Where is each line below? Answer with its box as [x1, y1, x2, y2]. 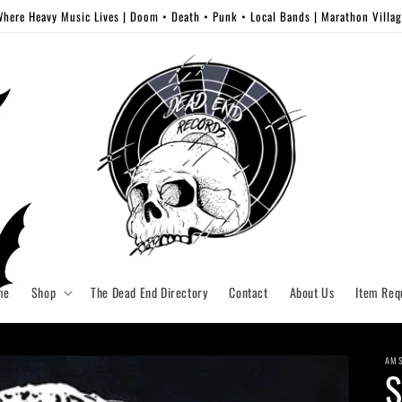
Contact [229, 283, 268, 302]
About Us [289, 283, 335, 302]
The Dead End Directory [91, 283, 208, 302]
